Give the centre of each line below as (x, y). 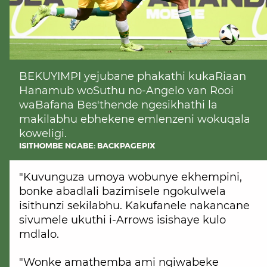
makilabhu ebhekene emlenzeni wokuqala (135, 119)
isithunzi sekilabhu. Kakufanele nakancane (134, 206)
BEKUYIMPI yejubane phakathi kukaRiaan (133, 77)
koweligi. (43, 134)
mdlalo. (39, 235)
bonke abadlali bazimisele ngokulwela (122, 192)
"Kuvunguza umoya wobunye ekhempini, (131, 177)
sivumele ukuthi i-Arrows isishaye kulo (122, 220)
